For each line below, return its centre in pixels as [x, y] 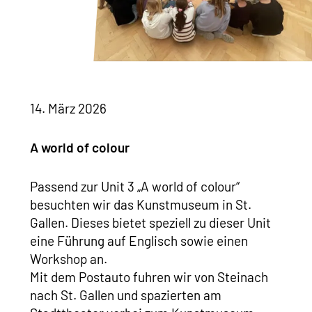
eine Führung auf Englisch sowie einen [139, 241]
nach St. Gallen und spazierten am [125, 295]
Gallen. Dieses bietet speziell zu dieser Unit [150, 223]
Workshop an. [70, 259]
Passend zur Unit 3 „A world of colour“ [134, 187]
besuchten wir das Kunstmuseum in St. [140, 205]
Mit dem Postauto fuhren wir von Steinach [149, 277]
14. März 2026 [68, 109]
